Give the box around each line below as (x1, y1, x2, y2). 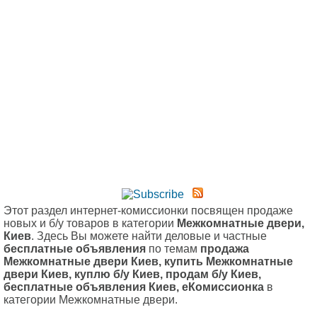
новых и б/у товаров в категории (4, 217, 177, 230)
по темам (146, 243, 200, 255)
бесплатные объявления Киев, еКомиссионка (4, 281, 264, 294)
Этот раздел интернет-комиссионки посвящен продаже (4, 204, 293, 217)
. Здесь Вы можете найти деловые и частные (31, 230, 267, 243)
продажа (200, 243, 249, 255)
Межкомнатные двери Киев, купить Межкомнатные (4, 255, 293, 268)
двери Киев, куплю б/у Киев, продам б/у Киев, (4, 268, 261, 281)
